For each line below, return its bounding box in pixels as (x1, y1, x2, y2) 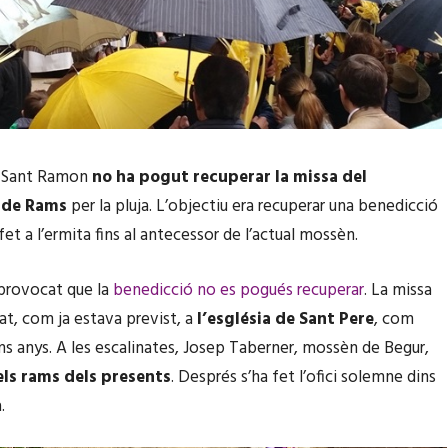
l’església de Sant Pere (197, 305, 374, 333)
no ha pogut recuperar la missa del (92, 163, 367, 191)
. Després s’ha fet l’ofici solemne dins (171, 363, 436, 391)
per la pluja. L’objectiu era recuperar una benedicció (67, 192, 438, 220)
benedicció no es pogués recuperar (113, 276, 364, 304)
